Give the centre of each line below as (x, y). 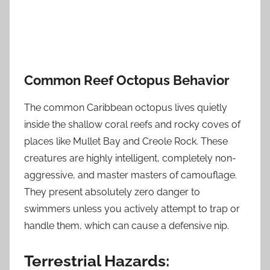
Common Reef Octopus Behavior (127, 80)
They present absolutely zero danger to (112, 192)
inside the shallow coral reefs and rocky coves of (132, 124)
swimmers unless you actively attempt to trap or (132, 209)
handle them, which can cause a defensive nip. (127, 225)
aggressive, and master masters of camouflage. (130, 175)
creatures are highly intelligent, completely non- (130, 158)
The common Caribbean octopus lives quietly (126, 107)
